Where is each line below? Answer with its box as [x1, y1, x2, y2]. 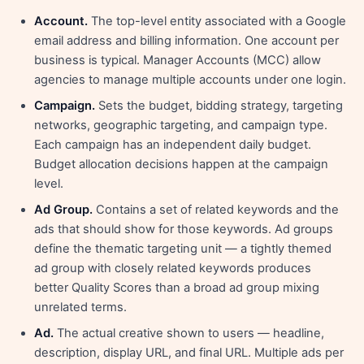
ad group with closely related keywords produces [34, 261, 311, 275]
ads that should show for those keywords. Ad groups [34, 222, 333, 236]
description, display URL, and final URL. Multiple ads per [34, 345, 344, 360]
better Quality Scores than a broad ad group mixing [34, 280, 319, 295]
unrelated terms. [34, 300, 127, 314]
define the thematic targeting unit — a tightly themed [34, 241, 331, 256]
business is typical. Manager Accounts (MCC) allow [34, 53, 321, 67]
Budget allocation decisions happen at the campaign [34, 157, 328, 171]
